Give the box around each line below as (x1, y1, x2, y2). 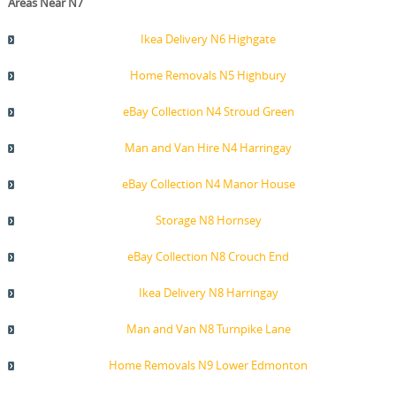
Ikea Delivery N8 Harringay (138, 285, 278, 301)
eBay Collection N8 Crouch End (127, 248, 290, 265)
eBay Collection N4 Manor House (121, 176, 295, 193)
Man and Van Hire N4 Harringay (125, 140, 293, 156)
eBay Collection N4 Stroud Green (122, 103, 294, 120)
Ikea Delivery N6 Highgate (141, 31, 277, 48)
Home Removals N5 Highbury (130, 67, 287, 84)
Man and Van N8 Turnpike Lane (126, 321, 291, 338)
